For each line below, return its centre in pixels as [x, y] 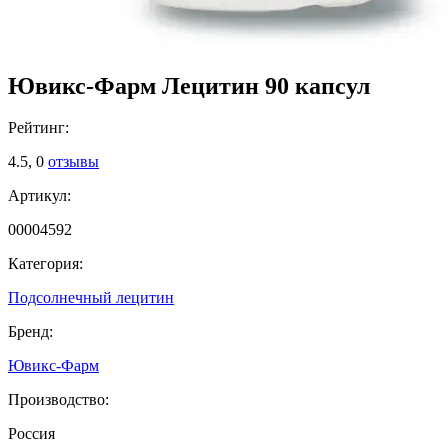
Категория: [45, 264]
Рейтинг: [38, 128]
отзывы [73, 162]
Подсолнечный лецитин [91, 298]
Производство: [58, 400]
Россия [31, 434]
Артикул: [39, 196]
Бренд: [30, 332]
